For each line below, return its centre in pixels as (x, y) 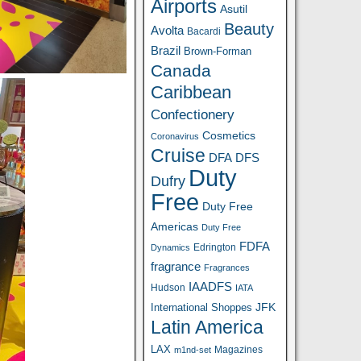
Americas (175, 226)
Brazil (166, 51)
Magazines (239, 350)
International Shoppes (202, 307)
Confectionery (193, 114)
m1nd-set (193, 350)
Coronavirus (175, 136)
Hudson (168, 288)
